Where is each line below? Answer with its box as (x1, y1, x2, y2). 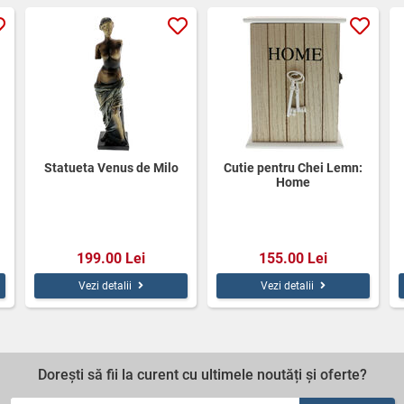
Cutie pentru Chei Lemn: (224, 160, 363, 175)
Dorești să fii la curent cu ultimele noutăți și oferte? (37, 365, 367, 383)
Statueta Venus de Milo (43, 160, 179, 175)
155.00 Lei (259, 249, 327, 267)
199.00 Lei (77, 249, 145, 267)
